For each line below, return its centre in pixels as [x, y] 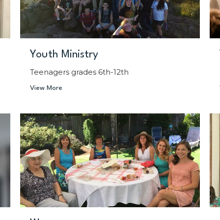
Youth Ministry [64, 54]
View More [46, 88]
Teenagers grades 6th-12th [79, 72]
